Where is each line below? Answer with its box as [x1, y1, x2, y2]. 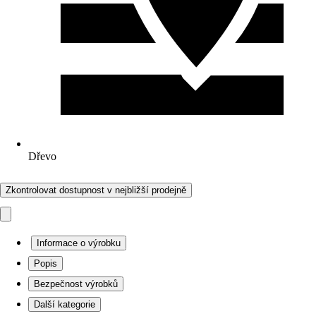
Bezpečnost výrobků [34, 279, 118, 289]
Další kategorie [34, 299, 95, 310]
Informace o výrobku [37, 238, 121, 248]
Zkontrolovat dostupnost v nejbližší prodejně [6, 185, 186, 195]
